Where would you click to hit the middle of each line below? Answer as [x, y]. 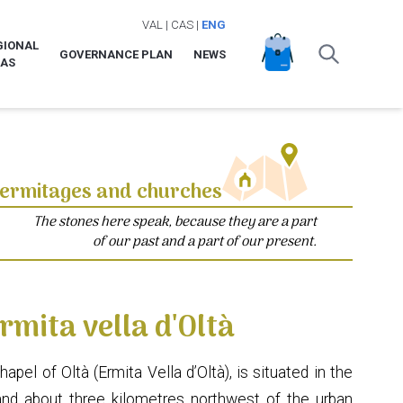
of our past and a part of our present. [205, 242]
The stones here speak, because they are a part [175, 222]
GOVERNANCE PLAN [116, 54]
